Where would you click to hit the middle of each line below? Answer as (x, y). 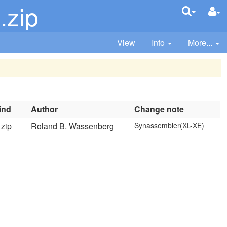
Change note (159, 109)
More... (200, 42)
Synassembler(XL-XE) (169, 125)
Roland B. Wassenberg (73, 126)
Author (45, 109)
